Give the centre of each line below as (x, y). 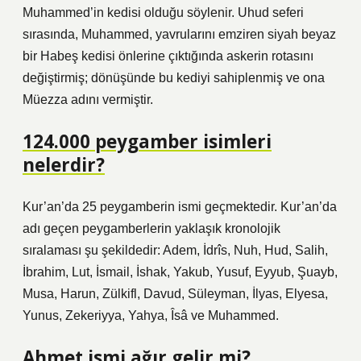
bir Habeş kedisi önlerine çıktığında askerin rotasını (168, 56)
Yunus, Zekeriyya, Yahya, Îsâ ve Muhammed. (151, 315)
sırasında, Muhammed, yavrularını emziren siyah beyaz (179, 34)
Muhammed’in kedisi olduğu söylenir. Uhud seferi (163, 12)
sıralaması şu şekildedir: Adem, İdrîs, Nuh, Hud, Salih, (175, 250)
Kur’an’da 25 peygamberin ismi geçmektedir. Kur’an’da (180, 207)
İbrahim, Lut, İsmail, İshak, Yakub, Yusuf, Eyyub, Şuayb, (180, 272)
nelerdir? (64, 165)
